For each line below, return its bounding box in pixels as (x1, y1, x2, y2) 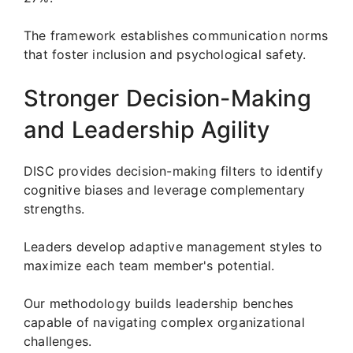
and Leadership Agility (24, 115, 270, 143)
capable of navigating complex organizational (24, 314, 305, 330)
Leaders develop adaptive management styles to (24, 238, 323, 255)
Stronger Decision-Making (24, 84, 311, 112)
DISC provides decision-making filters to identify (24, 162, 323, 179)
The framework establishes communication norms (24, 27, 329, 43)
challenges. (24, 333, 92, 349)
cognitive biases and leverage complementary (24, 181, 306, 198)
